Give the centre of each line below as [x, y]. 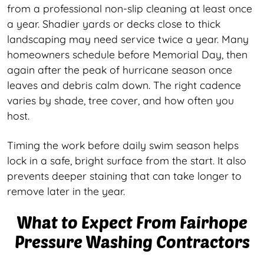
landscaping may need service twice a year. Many [128, 39]
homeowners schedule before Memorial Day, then [127, 54]
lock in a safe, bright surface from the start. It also [127, 160]
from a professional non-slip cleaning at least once [130, 8]
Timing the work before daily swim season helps [123, 145]
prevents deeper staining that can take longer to [124, 175]
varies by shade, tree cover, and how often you [121, 100]
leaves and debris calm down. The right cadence [124, 85]
